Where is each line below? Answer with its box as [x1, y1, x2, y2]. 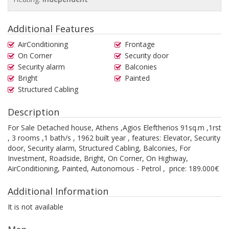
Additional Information [8, 185, 108, 198]
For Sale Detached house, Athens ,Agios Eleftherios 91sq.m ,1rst [8, 123, 221, 133]
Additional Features [8, 22, 94, 35]
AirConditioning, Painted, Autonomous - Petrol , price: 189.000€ [8, 164, 219, 174]
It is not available [8, 202, 63, 212]
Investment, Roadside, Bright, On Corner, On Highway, [8, 153, 188, 164]
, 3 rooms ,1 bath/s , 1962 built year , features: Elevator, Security [8, 133, 220, 143]
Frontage [125, 39, 155, 50]
